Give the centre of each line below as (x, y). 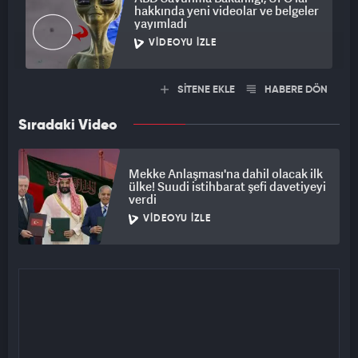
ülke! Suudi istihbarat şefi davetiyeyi (227, 187)
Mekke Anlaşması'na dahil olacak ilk (226, 174)
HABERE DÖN (295, 90)
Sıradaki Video (68, 126)
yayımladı (161, 24)
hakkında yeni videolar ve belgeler (227, 11)
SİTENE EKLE (205, 90)
